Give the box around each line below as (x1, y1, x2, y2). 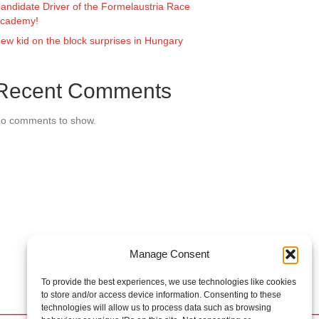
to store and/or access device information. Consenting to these (41, 290, 281, 300)
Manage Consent (129, 248, 209, 260)
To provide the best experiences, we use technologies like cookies (41, 277, 296, 287)
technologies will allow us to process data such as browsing (41, 303, 271, 313)
